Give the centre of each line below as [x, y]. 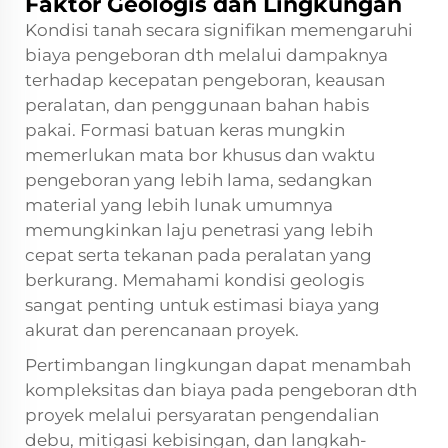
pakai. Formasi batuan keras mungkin [185, 129]
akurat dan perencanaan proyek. [162, 329]
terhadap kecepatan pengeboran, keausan [205, 79]
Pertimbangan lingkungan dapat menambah [218, 364]
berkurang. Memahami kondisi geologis [194, 279]
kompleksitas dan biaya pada [151, 389]
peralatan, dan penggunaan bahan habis [197, 104]
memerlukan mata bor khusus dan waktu [200, 154]
